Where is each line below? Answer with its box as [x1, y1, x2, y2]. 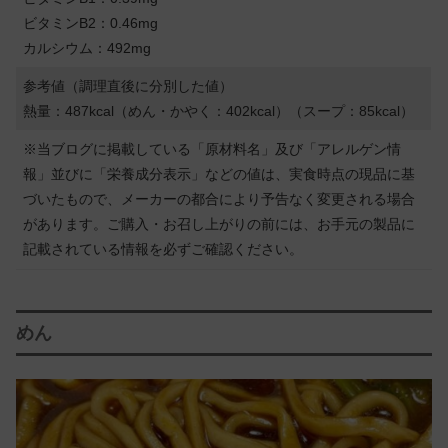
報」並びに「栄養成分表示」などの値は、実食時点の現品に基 [23, 165, 416, 182]
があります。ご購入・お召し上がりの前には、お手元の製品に [23, 215, 416, 232]
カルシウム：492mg [23, 39, 152, 56]
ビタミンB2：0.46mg [23, 14, 159, 31]
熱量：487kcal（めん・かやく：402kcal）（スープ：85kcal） [23, 102, 415, 119]
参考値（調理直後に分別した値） [23, 77, 234, 94]
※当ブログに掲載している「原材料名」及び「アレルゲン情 [23, 140, 402, 157]
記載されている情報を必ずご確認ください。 [23, 240, 304, 257]
